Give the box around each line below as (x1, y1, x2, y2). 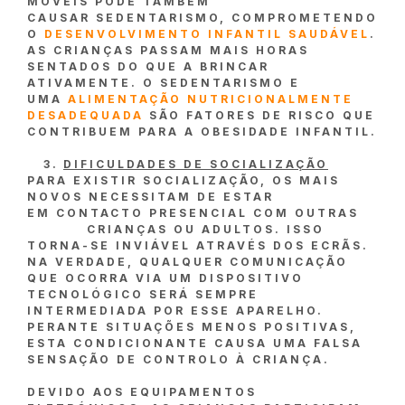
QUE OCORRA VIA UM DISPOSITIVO (27, 271, 304, 286)
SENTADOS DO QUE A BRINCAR (27, 60, 269, 74)
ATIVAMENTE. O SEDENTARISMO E (27, 76, 300, 90)
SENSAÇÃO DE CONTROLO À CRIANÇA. (27, 353, 330, 367)
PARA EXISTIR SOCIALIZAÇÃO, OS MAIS (27, 174, 340, 188)
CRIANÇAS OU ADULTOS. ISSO (27, 222, 325, 237)
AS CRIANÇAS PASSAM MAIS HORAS (27, 43, 309, 58)
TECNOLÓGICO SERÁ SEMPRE (27, 287, 259, 302)
